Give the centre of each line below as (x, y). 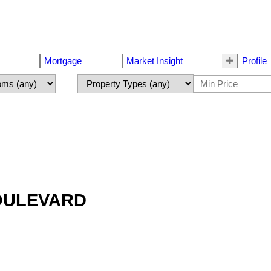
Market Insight (154, 61)
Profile (254, 61)
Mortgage (63, 61)
